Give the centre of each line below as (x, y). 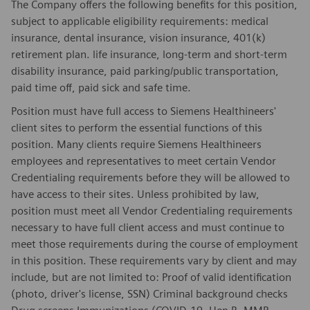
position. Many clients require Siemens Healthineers (136, 144)
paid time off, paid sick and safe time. (101, 87)
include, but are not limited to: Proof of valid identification (151, 277)
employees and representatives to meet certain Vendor (144, 161)
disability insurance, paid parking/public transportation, (145, 71)
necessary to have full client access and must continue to (148, 227)
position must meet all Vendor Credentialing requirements (152, 210)
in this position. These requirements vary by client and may (154, 260)
